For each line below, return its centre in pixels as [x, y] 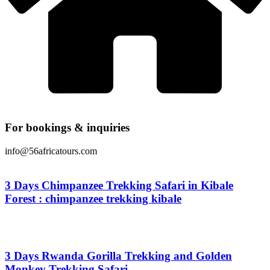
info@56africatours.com [51, 151]
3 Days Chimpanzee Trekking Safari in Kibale [119, 185]
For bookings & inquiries [67, 128]
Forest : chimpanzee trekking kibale [93, 198]
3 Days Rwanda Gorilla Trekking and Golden [118, 256]
